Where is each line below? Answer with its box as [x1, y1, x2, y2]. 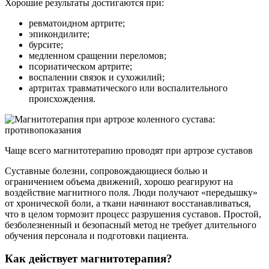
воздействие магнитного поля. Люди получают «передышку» [5, 187, 258, 198]
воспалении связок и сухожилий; [29, 71, 165, 82]
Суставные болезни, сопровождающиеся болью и [5, 165, 208, 176]
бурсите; [29, 39, 63, 50]
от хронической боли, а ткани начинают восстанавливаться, [5, 198, 251, 208]
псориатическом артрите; [29, 61, 132, 71]
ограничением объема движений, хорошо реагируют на [5, 176, 233, 187]
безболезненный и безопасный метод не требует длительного [5, 219, 256, 230]
